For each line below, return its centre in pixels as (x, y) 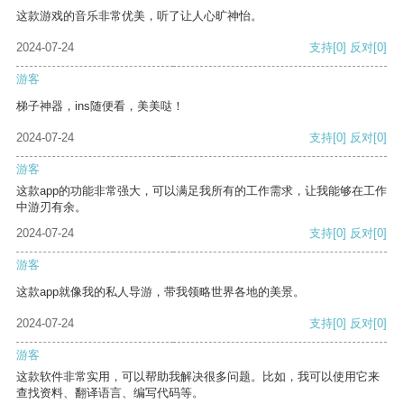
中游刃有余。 (51, 207)
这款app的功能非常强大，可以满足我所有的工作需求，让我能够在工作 (202, 191)
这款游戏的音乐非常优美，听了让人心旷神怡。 (139, 16)
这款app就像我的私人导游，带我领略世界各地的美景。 (161, 292)
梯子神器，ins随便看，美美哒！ (100, 106)
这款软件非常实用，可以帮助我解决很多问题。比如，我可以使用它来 (198, 377)
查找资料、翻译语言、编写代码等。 (110, 393)
